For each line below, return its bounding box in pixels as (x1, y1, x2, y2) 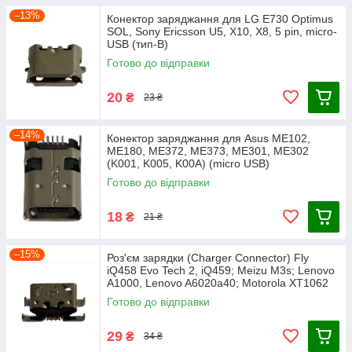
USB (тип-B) (107, 38, 168, 50)
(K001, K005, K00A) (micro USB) (107, 157, 269, 170)
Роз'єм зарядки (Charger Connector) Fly (107, 251, 309, 264)
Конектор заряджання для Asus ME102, (107, 132, 310, 145)
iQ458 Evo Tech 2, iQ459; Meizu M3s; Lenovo (107, 264, 335, 277)
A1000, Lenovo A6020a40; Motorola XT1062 (107, 277, 328, 289)
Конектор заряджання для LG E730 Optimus (107, 13, 333, 25)
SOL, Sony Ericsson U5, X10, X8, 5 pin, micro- (107, 25, 337, 38)
